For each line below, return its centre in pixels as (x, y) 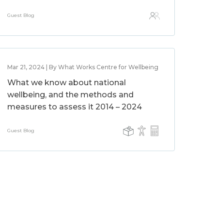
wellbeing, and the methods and (71, 95)
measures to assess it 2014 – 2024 (75, 107)
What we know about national (67, 83)
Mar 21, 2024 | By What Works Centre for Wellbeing (83, 67)
